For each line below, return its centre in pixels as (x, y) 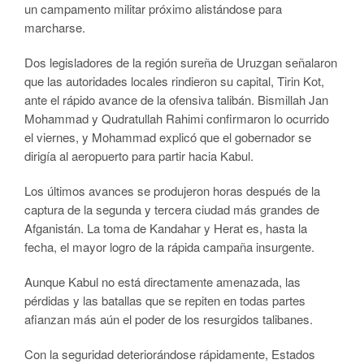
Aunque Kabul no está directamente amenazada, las (162, 282)
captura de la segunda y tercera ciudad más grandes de (172, 210)
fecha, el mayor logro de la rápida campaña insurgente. (169, 247)
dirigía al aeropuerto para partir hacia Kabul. (139, 156)
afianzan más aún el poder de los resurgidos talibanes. (169, 319)
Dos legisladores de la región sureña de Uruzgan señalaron (181, 63)
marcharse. (55, 28)
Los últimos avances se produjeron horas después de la (172, 191)
